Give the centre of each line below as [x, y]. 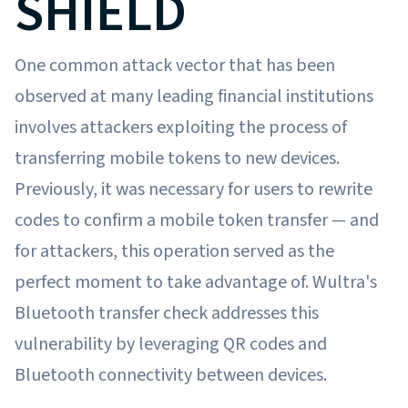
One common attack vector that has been [175, 65]
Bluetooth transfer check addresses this [167, 313]
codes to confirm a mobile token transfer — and [197, 220]
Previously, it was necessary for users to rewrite [194, 189]
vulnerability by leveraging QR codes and [171, 344]
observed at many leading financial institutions [194, 96]
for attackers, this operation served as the [174, 251]
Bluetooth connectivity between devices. [173, 375]
